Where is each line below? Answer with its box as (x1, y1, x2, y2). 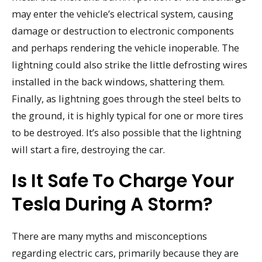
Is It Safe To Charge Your (12, 168, 234, 194)
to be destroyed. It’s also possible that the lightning (12, 125, 242, 139)
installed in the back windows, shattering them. (12, 74, 225, 88)
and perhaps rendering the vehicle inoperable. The (12, 40, 239, 54)
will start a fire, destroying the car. (12, 142, 165, 156)
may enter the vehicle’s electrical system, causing (12, 6, 233, 20)
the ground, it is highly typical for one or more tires (12, 108, 243, 122)
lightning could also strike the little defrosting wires (12, 57, 247, 71)
